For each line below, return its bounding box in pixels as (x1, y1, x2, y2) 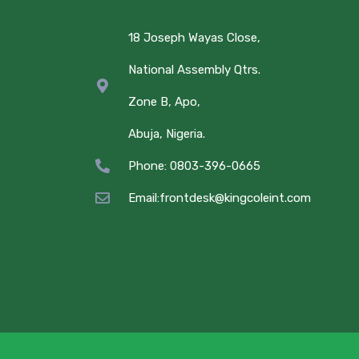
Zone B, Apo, (127, 95, 200, 110)
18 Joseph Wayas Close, (127, 30, 260, 46)
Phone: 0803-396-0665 (127, 159, 260, 174)
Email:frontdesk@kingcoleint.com (127, 191, 311, 206)
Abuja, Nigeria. (127, 127, 205, 142)
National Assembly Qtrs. (127, 63, 260, 78)
